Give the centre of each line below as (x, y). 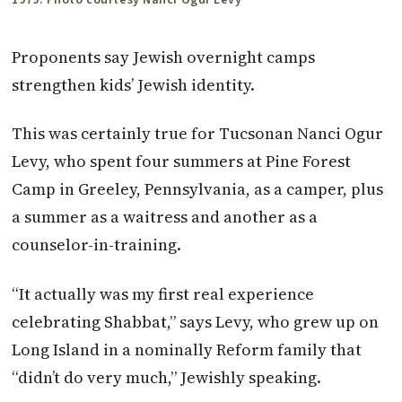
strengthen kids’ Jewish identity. (134, 85)
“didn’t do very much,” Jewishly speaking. (167, 377)
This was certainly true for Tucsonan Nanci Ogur (198, 134)
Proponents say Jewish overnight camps (164, 57)
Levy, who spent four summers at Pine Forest (182, 162)
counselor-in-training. (97, 245)
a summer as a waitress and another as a (165, 217)
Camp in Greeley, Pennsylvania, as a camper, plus (198, 189)
